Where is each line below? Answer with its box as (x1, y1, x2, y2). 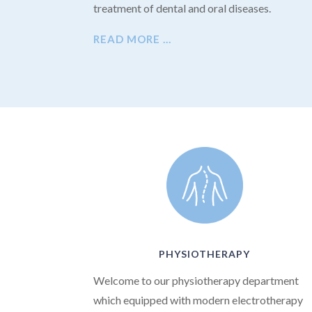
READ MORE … (93, 33, 172, 46)
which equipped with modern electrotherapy (93, 293, 304, 307)
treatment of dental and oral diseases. (93, 1, 272, 15)
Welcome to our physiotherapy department (93, 274, 299, 288)
